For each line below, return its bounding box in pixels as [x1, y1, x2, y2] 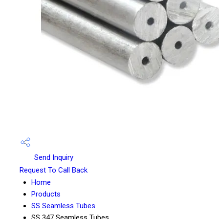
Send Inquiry [32, 153, 73, 162]
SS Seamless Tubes [31, 201, 95, 211]
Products [31, 190, 61, 199]
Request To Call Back [20, 166, 88, 175]
